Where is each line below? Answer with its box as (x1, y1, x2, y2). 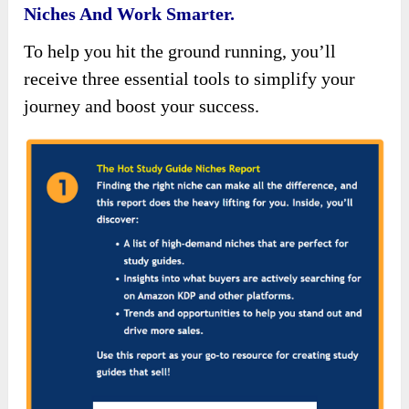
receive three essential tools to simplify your (24, 68, 356, 89)
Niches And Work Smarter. (24, 3, 236, 24)
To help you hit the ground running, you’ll (24, 40, 337, 61)
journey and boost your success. (24, 95, 260, 116)
